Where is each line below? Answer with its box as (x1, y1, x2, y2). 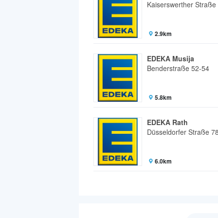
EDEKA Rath (147, 117, 188, 127)
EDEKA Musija (147, 53, 194, 63)
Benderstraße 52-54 (147, 63, 209, 73)
